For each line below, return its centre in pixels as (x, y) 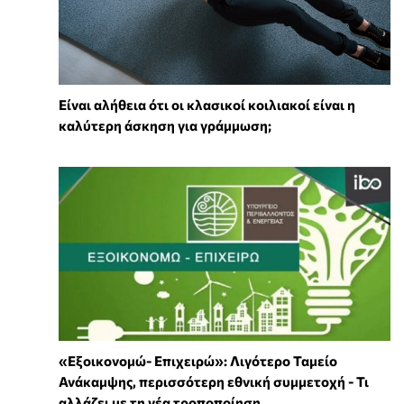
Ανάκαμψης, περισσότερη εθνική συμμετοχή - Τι (214, 381)
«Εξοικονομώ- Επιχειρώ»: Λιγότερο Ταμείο (198, 360)
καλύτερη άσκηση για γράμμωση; (165, 125)
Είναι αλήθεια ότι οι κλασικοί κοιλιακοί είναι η (207, 104)
